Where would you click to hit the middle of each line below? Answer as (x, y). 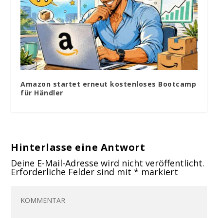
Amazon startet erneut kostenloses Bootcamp (109, 84)
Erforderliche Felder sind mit (73, 172)
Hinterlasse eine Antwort (78, 147)
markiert (159, 172)
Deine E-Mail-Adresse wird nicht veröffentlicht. (108, 163)
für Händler (42, 93)
